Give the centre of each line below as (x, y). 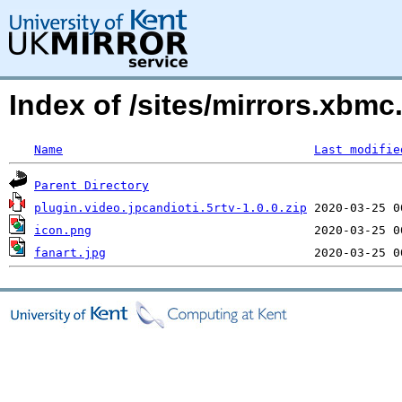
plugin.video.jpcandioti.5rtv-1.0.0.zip (170, 208)
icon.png (63, 230)
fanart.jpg (70, 253)
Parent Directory (92, 185)
